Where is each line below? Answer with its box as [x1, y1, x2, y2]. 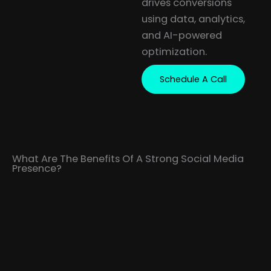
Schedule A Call [160, 73, 227, 86]
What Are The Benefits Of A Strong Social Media [12, 152, 244, 166]
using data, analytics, [142, 11, 245, 26]
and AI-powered [142, 28, 222, 42]
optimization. [142, 44, 207, 59]
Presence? [12, 162, 62, 176]
